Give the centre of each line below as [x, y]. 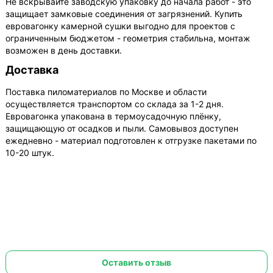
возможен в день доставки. [64, 50]
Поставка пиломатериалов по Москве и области [106, 91]
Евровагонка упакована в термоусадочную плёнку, [114, 116]
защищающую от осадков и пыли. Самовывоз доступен [122, 128]
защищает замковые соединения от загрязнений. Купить [124, 13]
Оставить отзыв [136, 262]
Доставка [32, 69]
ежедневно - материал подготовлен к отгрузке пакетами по [131, 140]
